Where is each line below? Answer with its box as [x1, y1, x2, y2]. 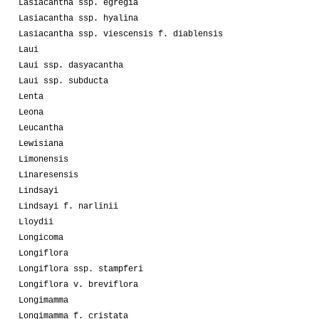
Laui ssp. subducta [19, 75, 108, 86]
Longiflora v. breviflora [19, 279, 138, 290]
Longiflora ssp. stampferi [19, 263, 143, 274]
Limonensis [19, 154, 68, 164]
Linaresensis [19, 169, 78, 180]
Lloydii [19, 216, 53, 227]
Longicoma [19, 232, 63, 243]
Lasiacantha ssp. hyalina [19, 13, 138, 23]
